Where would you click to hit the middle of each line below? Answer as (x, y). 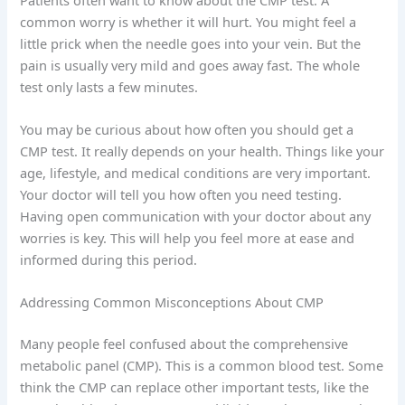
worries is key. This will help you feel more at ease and (188, 237)
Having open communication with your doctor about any (196, 216)
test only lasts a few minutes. (109, 86)
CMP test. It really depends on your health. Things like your (202, 151)
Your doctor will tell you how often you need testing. (181, 194)
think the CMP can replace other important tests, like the (195, 387)
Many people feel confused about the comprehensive (184, 344)
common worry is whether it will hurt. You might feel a (188, 21)
